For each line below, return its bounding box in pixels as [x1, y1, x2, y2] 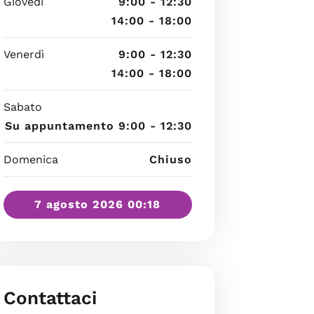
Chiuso [149, 152, 192, 166]
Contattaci [3, 287, 97, 308]
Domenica [3, 152, 58, 166]
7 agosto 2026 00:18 [34, 197, 161, 211]
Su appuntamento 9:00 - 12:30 [4, 118, 192, 132]
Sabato [3, 100, 42, 114]
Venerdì [3, 47, 44, 61]
